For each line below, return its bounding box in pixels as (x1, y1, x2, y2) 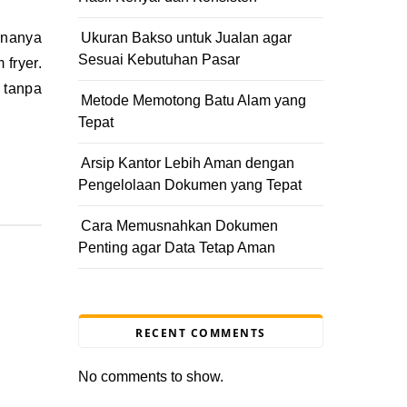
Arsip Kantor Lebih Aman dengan (81, 155, 294, 171)
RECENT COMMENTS (135, 325, 266, 341)
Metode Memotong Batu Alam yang (81, 93, 306, 108)
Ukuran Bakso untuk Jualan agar (81, 30, 292, 45)
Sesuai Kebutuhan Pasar (78, 52, 240, 67)
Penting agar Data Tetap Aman (78, 240, 275, 255)
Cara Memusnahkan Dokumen (81, 218, 278, 233)
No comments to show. (78, 369, 223, 384)
